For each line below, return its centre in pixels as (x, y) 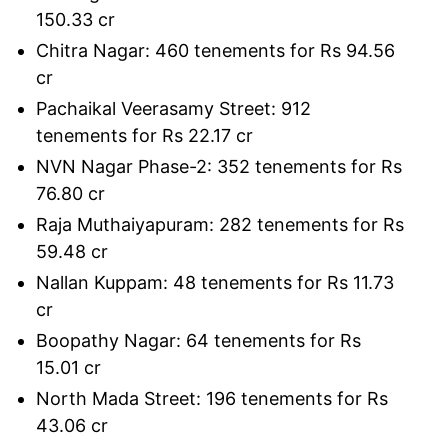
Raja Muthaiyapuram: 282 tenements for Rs (220, 224)
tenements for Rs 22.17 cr (144, 135)
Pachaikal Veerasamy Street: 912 (173, 108)
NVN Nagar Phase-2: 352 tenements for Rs (219, 166)
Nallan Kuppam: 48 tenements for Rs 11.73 (215, 282)
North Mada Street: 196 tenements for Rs (212, 398)
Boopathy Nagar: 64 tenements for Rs (198, 340)
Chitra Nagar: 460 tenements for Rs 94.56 (215, 50)
